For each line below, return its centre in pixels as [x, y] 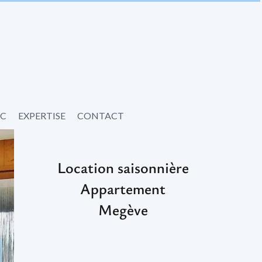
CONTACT [101, 116]
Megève [123, 210]
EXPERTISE [42, 116]
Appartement [123, 189]
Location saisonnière [123, 168]
